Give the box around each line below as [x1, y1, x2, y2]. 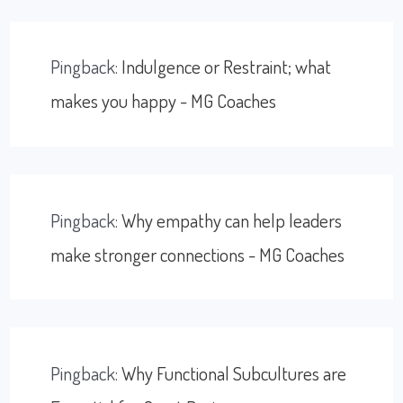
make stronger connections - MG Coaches [50, 241, 345, 266]
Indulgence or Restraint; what [121, 54, 332, 79]
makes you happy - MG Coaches [50, 88, 277, 113]
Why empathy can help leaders [121, 207, 343, 232]
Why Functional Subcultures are [121, 360, 347, 385]
